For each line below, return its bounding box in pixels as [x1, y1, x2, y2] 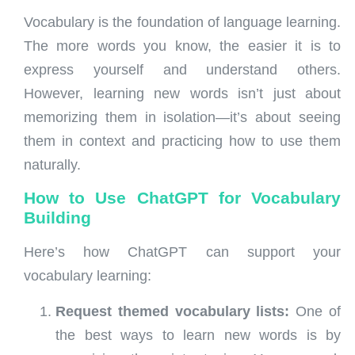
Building [24, 208, 91, 227]
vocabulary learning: [24, 268, 151, 284]
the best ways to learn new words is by [55, 326, 341, 343]
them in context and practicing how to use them [24, 133, 341, 150]
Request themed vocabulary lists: [55, 303, 290, 319]
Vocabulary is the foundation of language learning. [24, 14, 341, 31]
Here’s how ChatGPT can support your [24, 244, 341, 261]
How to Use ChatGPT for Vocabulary [24, 189, 341, 208]
